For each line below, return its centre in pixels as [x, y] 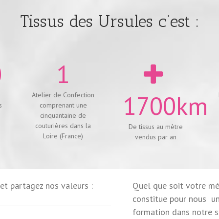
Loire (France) [63, 136]
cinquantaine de [63, 115]
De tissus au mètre [156, 126]
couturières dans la [63, 125]
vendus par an [156, 137]
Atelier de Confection [63, 95]
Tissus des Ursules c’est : [109, 21]
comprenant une [63, 105]
